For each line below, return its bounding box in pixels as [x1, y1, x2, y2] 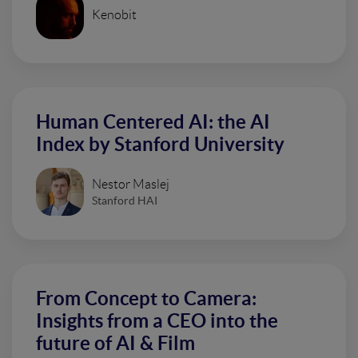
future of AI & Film [36, 332, 195, 354]
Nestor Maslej [92, 177, 169, 191]
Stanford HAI [92, 193, 157, 207]
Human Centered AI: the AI [36, 111, 270, 133]
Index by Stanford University [36, 133, 284, 155]
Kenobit [92, 8, 137, 22]
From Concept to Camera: [36, 288, 257, 309]
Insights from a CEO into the [36, 310, 278, 332]
